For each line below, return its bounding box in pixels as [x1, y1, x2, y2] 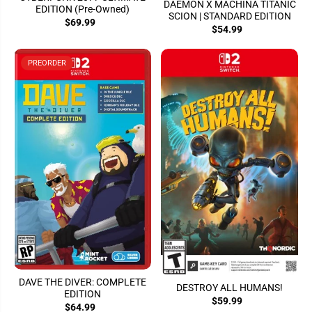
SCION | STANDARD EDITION [168, 10, 291, 22]
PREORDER [28, 58, 66, 68]
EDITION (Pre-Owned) [36, 3, 130, 15]
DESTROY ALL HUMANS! [176, 282, 283, 294]
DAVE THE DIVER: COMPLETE [19, 276, 146, 288]
